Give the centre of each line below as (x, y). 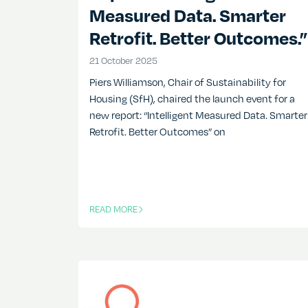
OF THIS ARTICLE (122, 216)
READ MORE (113, 209)
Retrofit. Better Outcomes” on (157, 132)
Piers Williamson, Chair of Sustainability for (188, 82)
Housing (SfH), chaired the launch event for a (192, 99)
